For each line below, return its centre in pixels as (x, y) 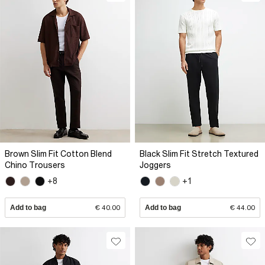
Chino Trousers (35, 165)
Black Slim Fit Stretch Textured (199, 154)
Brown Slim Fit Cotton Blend (58, 154)
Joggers (155, 165)
